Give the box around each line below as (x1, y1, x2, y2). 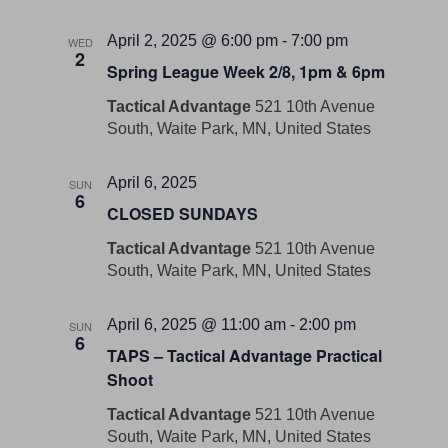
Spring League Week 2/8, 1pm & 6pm (107, 60, 386, 83)
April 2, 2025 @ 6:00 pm (107, 32, 279, 49)
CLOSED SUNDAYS (107, 202, 259, 225)
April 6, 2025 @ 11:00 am (107, 316, 287, 333)
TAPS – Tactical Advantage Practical (107, 344, 383, 367)
